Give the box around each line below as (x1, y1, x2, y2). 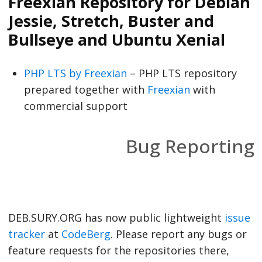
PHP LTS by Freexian (23, 65, 127, 80)
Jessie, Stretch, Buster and (8, 9, 214, 32)
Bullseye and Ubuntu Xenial (8, 28, 225, 50)
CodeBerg (61, 226, 111, 241)
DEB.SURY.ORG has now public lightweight (8, 210, 225, 225)
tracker (8, 226, 45, 241)
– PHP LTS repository (126, 65, 237, 80)
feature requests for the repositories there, (8, 243, 229, 257)
